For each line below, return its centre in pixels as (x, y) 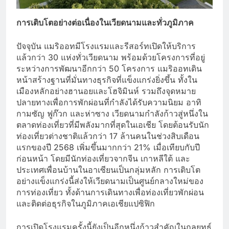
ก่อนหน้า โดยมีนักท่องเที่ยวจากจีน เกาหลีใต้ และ (103, 158)
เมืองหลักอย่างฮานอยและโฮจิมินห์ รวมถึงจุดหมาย (106, 91)
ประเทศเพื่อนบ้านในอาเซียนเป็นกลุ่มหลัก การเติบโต (108, 169)
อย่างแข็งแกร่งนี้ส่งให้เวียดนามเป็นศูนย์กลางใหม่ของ (110, 181)
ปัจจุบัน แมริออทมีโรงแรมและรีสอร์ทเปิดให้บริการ (106, 46)
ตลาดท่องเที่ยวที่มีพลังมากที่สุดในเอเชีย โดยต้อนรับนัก (113, 124)
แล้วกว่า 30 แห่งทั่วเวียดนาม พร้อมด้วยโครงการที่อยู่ (111, 57)
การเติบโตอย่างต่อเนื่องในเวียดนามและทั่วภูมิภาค (105, 22)
